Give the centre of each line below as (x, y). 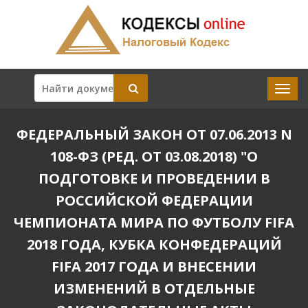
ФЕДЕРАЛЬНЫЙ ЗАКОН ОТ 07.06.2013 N (154, 134)
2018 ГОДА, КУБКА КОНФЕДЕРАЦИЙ (154, 244)
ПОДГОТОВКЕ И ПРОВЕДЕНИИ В (154, 178)
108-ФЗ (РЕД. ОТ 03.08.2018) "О (154, 156)
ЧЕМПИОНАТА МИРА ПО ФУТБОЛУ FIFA (154, 222)
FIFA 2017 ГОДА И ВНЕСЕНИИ (154, 266)
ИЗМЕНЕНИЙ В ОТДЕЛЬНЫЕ (154, 288)
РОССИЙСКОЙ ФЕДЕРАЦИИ (154, 200)
